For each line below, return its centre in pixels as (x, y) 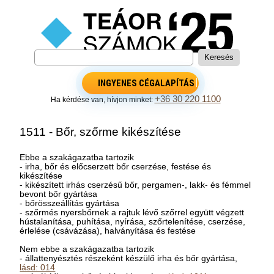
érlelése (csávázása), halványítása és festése (108, 231)
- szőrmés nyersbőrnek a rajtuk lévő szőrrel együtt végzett (132, 212)
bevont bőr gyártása (59, 194)
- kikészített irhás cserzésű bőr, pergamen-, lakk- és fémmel (135, 185)
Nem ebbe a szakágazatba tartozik (87, 249)
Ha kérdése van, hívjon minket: (102, 99)
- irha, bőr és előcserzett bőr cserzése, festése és (116, 166)
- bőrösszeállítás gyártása (70, 203)
